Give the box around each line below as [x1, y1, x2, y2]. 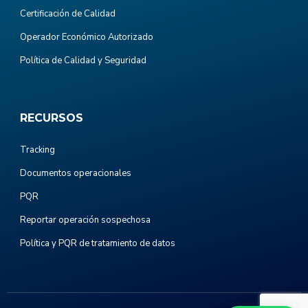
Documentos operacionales [20, 166, 131, 179]
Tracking [20, 143, 55, 156]
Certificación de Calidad [20, 7, 115, 20]
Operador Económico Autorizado [20, 30, 153, 43]
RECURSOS [20, 111, 83, 124]
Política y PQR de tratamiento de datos [20, 236, 175, 250]
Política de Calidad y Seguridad [20, 54, 146, 67]
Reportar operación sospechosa [20, 213, 151, 226]
